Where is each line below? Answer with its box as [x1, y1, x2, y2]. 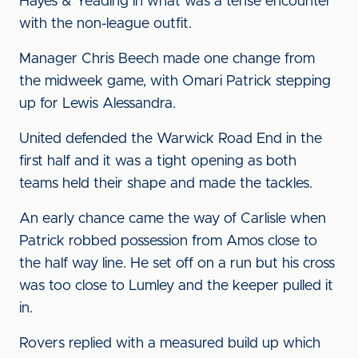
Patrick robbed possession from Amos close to [19, 234, 317, 249]
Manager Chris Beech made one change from [19, 52, 315, 66]
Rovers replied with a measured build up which [19, 336, 320, 351]
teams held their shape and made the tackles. [19, 177, 312, 191]
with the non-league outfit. [19, 17, 192, 31]
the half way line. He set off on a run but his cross [19, 257, 335, 271]
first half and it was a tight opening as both [19, 154, 296, 169]
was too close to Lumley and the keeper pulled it [19, 279, 333, 293]
